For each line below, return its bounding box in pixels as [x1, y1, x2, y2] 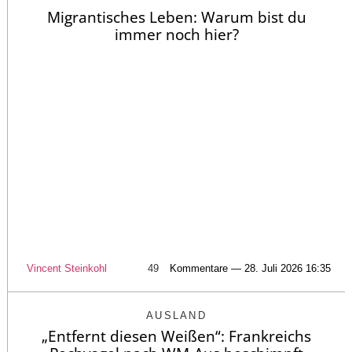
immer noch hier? [114, 24, 239, 46]
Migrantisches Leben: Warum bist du [46, 7, 306, 28]
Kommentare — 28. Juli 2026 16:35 [169, 262, 331, 274]
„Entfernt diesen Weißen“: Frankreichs [42, 325, 311, 346]
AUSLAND [145, 309, 207, 321]
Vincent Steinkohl [26, 262, 107, 274]
